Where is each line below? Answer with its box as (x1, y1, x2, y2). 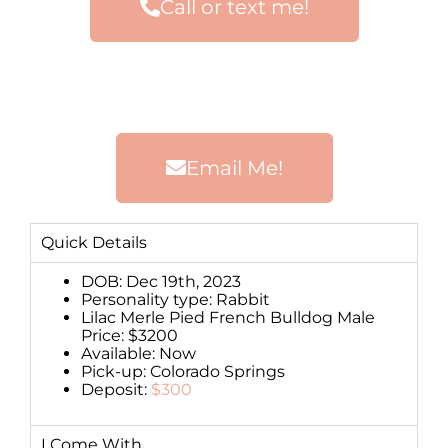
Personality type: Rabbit (81, 289, 270, 309)
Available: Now (81, 343, 196, 363)
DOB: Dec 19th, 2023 (81, 271, 241, 291)
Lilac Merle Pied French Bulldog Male (81, 307, 375, 327)
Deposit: (81, 379, 151, 399)
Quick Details (41, 232, 147, 252)
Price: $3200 (81, 325, 178, 345)
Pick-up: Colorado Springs (81, 361, 285, 381)
